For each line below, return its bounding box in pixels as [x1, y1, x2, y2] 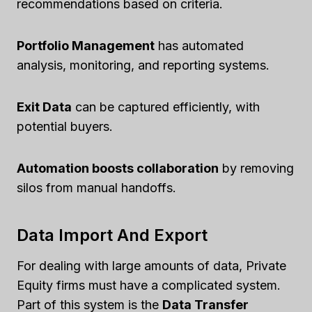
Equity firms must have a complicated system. [17, 278, 281, 293]
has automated [155, 38, 244, 54]
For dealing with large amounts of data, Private [17, 258, 286, 274]
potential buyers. [17, 119, 113, 134]
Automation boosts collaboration [17, 161, 219, 176]
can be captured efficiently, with [72, 100, 260, 115]
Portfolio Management [17, 38, 155, 54]
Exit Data [17, 100, 72, 115]
